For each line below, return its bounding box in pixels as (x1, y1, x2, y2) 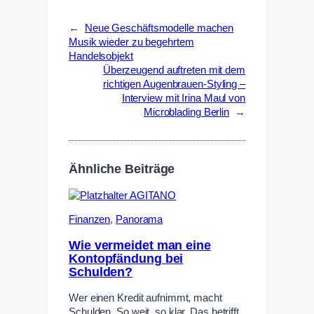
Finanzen (69, 214, 111, 226)
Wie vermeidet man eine (69, 238, 211, 252)
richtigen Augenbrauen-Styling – (103, 78, 245, 90)
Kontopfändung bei (69, 251, 184, 266)
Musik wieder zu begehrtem (69, 36, 194, 48)
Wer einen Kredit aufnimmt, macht (69, 292, 222, 304)
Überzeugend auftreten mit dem (102, 64, 245, 76)
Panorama (116, 214, 163, 226)
